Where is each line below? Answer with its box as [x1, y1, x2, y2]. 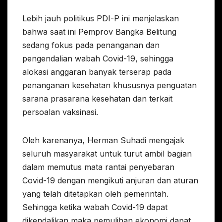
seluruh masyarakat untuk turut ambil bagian [22, 148, 192, 159]
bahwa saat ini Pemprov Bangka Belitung [22, 26, 176, 37]
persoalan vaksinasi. [22, 107, 98, 117]
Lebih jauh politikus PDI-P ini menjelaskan [22, 13, 179, 23]
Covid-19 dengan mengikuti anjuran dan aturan [22, 175, 198, 185]
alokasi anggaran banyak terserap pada [22, 66, 171, 77]
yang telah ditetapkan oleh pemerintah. [22, 188, 168, 199]
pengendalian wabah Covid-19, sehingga [22, 53, 173, 63]
